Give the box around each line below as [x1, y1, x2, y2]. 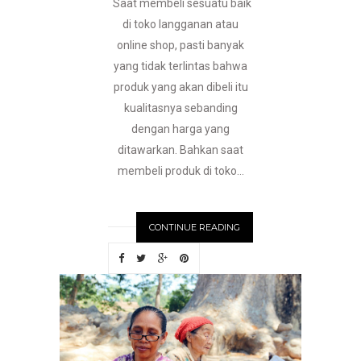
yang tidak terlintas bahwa [114, 60, 247, 73]
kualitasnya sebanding [123, 102, 238, 115]
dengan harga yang [131, 122, 230, 136]
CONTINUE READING [149, 222, 240, 234]
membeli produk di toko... [117, 164, 244, 178]
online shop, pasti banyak [117, 39, 244, 52]
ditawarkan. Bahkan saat [118, 143, 243, 157]
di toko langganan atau [122, 18, 239, 31]
